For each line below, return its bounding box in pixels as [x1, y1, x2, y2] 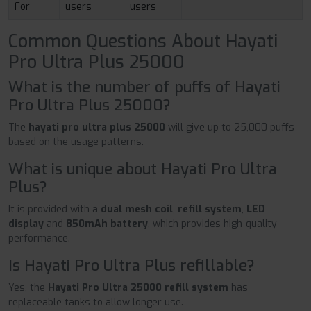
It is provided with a [8, 202, 101, 216]
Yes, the [8, 280, 48, 294]
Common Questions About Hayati [8, 29, 278, 53]
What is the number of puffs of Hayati [8, 76, 280, 97]
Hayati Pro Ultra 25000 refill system [48, 280, 228, 294]
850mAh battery [66, 217, 148, 230]
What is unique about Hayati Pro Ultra [8, 158, 277, 179]
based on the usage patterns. [8, 135, 144, 149]
